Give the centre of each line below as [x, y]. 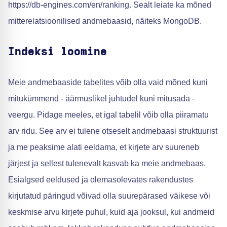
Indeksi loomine [58, 52]
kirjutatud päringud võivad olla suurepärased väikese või [109, 196]
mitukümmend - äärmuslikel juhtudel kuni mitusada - [101, 99]
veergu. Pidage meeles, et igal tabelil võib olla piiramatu [108, 115]
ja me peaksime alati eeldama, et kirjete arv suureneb [104, 147]
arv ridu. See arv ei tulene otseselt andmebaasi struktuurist [113, 131]
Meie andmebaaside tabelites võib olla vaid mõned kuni [108, 82]
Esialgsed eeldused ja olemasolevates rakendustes [101, 180]
